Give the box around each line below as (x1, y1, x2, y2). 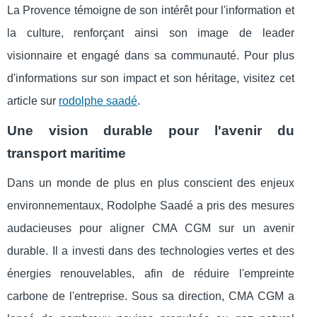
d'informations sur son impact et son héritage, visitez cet (7, 72, 294, 85)
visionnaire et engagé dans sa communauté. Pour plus (7, 50, 294, 62)
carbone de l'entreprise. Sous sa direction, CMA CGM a (7, 290, 294, 303)
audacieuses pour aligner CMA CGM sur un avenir (7, 222, 294, 235)
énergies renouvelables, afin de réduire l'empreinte (7, 267, 294, 280)
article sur (7, 95, 59, 108)
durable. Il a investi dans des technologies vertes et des (7, 245, 294, 258)
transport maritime (7, 146, 126, 161)
